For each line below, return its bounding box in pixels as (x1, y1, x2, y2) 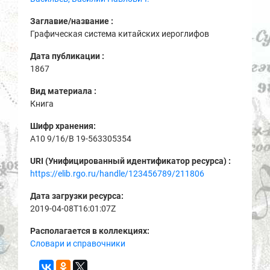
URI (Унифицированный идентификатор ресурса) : (30, 156, 233, 166)
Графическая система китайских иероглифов (30, 29, 209, 39)
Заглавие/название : (30, 16, 115, 27)
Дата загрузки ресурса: (30, 191, 125, 201)
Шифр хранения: (30, 121, 98, 131)
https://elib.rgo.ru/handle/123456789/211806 (30, 169, 204, 179)
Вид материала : (30, 86, 98, 96)
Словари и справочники (30, 239, 125, 249)
